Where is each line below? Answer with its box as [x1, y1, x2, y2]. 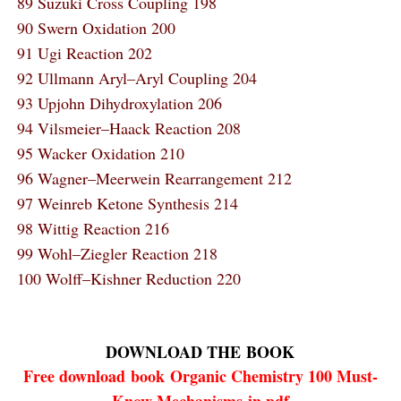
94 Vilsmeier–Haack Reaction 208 [16, 117, 241, 139]
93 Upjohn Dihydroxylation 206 [16, 92, 222, 114]
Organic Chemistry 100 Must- [169, 364, 378, 388]
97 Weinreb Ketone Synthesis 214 [16, 192, 238, 214]
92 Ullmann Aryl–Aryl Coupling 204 [16, 67, 257, 89]
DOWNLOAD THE [106, 340, 242, 363]
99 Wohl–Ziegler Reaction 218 [16, 243, 218, 264]
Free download [22, 364, 131, 388]
